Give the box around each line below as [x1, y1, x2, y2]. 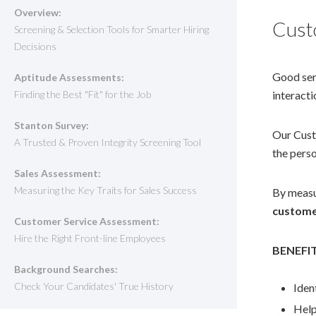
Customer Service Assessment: [14, 214, 159, 227]
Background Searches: [14, 262, 118, 275]
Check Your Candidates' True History [14, 279, 174, 292]
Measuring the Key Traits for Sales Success [14, 183, 197, 196]
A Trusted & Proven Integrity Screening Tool [14, 135, 201, 148]
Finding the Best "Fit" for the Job [14, 87, 151, 100]
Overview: [14, 6, 61, 18]
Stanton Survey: [14, 119, 89, 131]
